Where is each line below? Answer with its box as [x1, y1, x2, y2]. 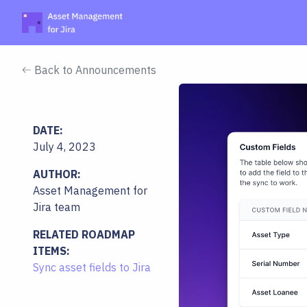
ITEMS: [33, 243, 70, 258]
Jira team [33, 199, 80, 214]
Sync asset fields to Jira [33, 260, 151, 274]
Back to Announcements [32, 62, 156, 77]
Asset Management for [33, 183, 147, 197]
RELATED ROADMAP [33, 227, 135, 241]
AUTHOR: [33, 167, 81, 181]
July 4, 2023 [33, 139, 96, 153]
